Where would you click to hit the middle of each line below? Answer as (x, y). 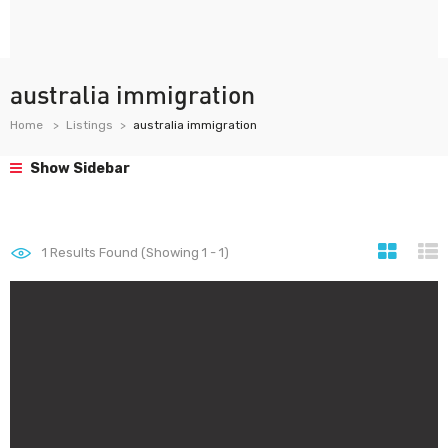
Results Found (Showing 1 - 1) (138, 252)
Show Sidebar (78, 168)
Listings (89, 125)
